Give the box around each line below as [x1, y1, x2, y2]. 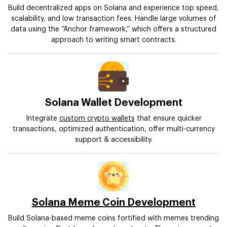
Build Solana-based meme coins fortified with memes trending [8, 215, 219, 222]
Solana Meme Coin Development [31, 198, 196, 208]
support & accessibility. [74, 136, 153, 144]
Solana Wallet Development [45, 98, 182, 108]
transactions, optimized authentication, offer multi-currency [12, 126, 215, 133]
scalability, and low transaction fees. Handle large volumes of [11, 15, 216, 23]
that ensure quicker [134, 115, 202, 123]
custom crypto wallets [59, 115, 135, 123]
